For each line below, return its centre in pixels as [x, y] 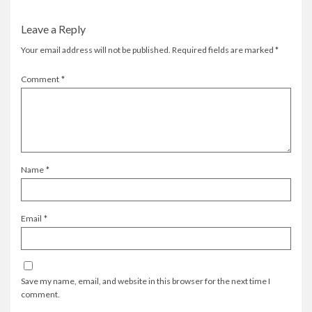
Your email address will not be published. [96, 50]
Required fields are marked [224, 50]
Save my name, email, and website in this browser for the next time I [146, 281]
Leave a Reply [53, 29]
